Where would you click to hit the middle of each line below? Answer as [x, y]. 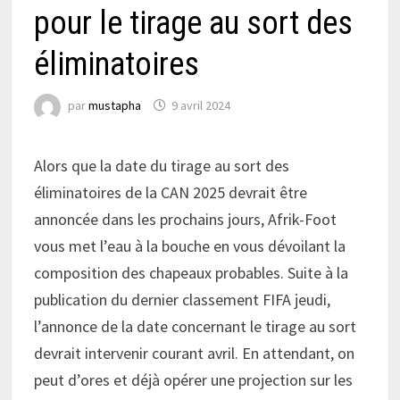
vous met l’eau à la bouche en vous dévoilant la [189, 246]
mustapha [114, 106]
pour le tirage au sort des [193, 23]
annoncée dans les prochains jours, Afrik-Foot [185, 219]
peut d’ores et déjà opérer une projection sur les [193, 379]
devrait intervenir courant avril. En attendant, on [194, 353]
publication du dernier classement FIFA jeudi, [182, 299]
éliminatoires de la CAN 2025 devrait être [170, 192]
